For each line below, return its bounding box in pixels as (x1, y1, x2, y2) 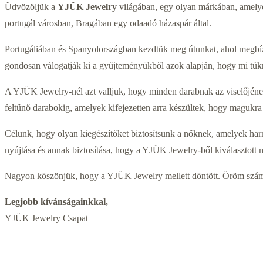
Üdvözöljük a (5, 2, 58, 12)
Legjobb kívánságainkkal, (5, 197, 108, 207)
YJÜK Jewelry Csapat (5, 213, 88, 224)
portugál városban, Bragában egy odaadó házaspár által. (5, 18, 211, 29)
